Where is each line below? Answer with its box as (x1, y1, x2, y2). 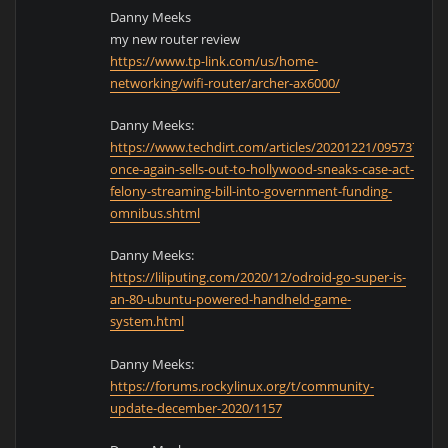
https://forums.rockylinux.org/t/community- (110, 376, 375, 395)
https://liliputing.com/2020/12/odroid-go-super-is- (110, 268, 407, 287)
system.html (110, 312, 185, 331)
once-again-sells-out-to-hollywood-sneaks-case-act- (110, 160, 415, 179)
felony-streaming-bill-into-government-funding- (110, 182, 393, 201)
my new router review (110, 29, 241, 48)
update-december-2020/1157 (110, 398, 283, 417)
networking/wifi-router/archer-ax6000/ (110, 73, 341, 92)
